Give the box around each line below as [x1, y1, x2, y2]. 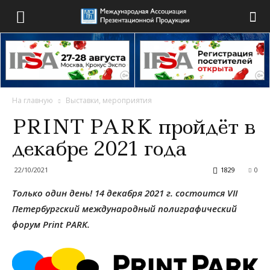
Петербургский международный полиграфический [12, 202, 237, 215]
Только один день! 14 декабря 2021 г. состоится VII [12, 187, 237, 199]
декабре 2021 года [12, 135, 187, 162]
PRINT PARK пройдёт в [12, 113, 256, 140]
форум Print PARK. [12, 218, 90, 230]
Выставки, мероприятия [66, 95, 152, 105]
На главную [12, 95, 53, 105]
